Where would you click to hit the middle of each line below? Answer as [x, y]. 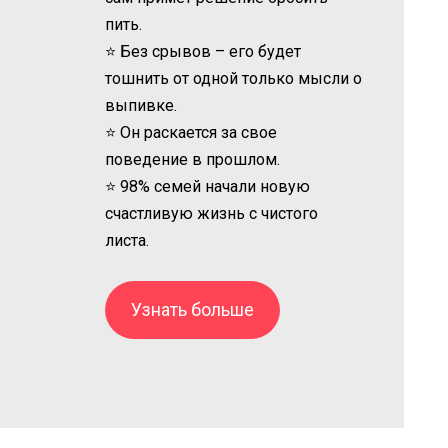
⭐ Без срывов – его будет [203, 51]
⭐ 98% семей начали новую [208, 186]
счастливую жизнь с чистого [212, 213]
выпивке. [141, 105]
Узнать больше [193, 309]
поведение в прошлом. [193, 159]
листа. [127, 240]
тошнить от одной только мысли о [234, 78]
